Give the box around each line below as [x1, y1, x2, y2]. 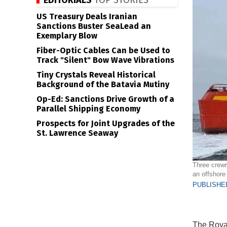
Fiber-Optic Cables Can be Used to [36, 46, 170, 55]
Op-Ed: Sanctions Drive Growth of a [36, 94, 174, 104]
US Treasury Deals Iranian [36, 12, 137, 21]
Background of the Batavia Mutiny [36, 80, 169, 89]
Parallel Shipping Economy [36, 104, 140, 113]
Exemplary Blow [36, 31, 97, 41]
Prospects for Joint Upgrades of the [36, 119, 175, 128]
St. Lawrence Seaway [36, 128, 118, 138]
